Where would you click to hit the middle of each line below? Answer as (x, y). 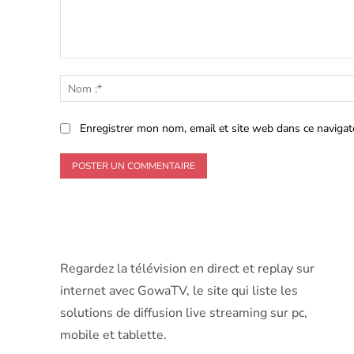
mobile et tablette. (113, 335)
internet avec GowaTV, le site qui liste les (179, 290)
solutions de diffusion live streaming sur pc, (184, 313)
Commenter (89, 66)
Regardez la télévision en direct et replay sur (187, 268)
